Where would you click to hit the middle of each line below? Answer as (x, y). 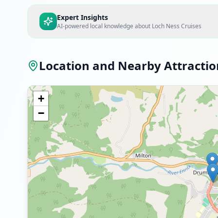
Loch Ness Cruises (177, 26)
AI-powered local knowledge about (104, 26)
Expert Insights (82, 17)
